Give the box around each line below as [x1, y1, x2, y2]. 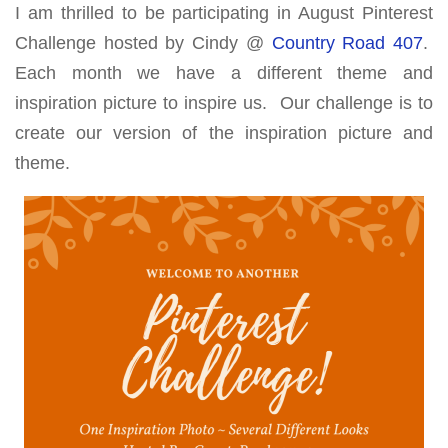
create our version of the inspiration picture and [15, 123, 433, 143]
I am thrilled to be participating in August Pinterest [15, 3, 433, 23]
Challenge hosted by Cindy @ [15, 33, 272, 53]
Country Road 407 [271, 33, 424, 53]
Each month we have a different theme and [15, 63, 433, 83]
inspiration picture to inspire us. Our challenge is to [15, 93, 433, 113]
